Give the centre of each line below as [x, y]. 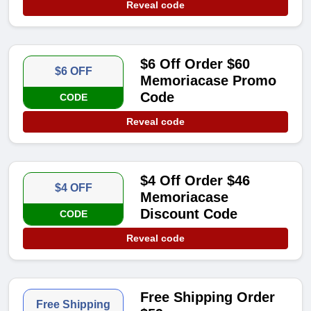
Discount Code [189, 214]
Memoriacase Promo [209, 81]
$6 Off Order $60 [195, 64]
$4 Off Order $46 [195, 181]
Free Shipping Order [208, 297]
